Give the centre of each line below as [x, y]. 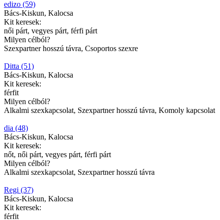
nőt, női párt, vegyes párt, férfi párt [57, 154]
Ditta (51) [19, 66]
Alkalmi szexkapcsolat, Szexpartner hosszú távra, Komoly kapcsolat [110, 110]
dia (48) [16, 128]
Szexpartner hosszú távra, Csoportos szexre [71, 48]
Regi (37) [19, 190]
